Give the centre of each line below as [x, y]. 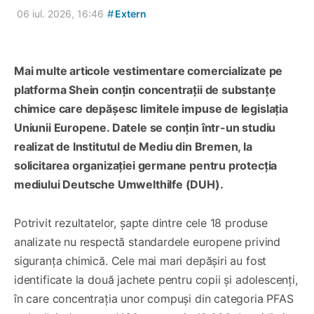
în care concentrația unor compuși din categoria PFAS [154, 298]
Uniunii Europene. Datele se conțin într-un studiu [145, 127]
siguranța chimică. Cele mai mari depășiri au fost [141, 260]
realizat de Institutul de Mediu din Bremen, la [133, 146]
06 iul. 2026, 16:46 [60, 13]
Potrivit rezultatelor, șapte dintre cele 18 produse [141, 223]
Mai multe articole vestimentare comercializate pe [149, 70]
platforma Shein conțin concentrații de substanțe [145, 89]
